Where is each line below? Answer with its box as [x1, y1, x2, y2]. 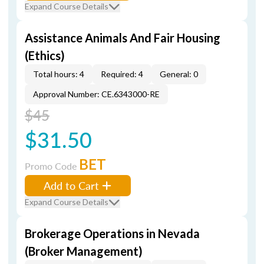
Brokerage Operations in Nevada [25, 226, 200, 240]
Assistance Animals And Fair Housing [25, 31, 220, 45]
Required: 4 [101, 69, 143, 79]
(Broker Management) [25, 244, 143, 258]
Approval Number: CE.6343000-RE [33, 89, 160, 99]
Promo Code [25, 159, 79, 173]
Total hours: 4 [33, 69, 84, 79]
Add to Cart [44, 178, 99, 193]
